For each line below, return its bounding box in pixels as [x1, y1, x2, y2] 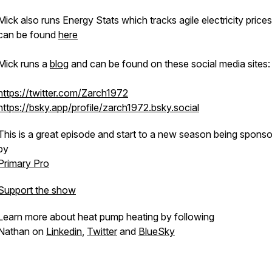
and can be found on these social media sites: [69, 58, 270, 70]
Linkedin [46, 225, 82, 237]
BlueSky [138, 225, 175, 237]
